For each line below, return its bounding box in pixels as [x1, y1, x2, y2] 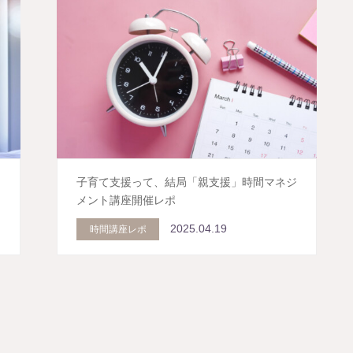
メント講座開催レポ [76, 194, 176, 207]
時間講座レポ [89, 223, 147, 235]
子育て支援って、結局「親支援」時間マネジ [76, 176, 298, 189]
